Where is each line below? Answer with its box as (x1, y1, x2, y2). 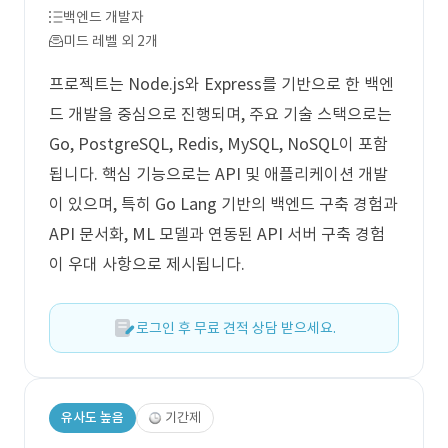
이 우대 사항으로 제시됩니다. (49, 254, 245, 274)
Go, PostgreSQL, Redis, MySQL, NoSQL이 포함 (49, 134, 388, 154)
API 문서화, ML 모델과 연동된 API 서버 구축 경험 (49, 224, 385, 244)
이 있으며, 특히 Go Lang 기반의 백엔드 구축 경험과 (49, 194, 398, 214)
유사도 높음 (61, 409, 124, 426)
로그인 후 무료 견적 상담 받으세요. (136, 319, 336, 337)
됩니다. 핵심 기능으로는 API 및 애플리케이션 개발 (49, 164, 388, 184)
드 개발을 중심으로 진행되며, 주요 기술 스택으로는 (49, 104, 392, 124)
